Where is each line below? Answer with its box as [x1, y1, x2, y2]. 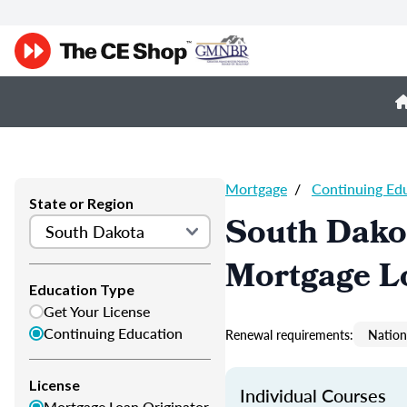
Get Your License [44, 301, 150, 322]
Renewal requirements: [225, 325, 353, 343]
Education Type [29, 281, 134, 298]
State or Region [29, 194, 134, 212]
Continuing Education [44, 323, 183, 343]
